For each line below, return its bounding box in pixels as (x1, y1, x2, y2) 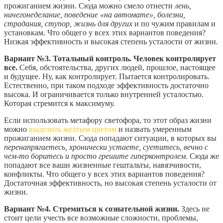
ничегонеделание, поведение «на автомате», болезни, (4, 10, 185, 19)
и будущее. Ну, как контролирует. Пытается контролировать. (4, 72, 210, 81)
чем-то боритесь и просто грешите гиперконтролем (4, 151, 186, 160)
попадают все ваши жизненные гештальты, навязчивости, (4, 160, 201, 169)
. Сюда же (186, 151, 219, 160)
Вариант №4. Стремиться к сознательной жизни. (4, 204, 179, 213)
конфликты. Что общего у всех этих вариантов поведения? (4, 169, 205, 178)
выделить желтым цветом (29, 124, 116, 133)
